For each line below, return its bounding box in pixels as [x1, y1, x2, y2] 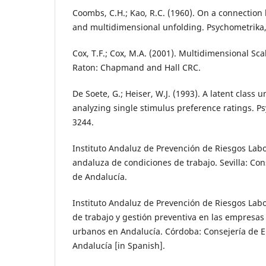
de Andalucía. [72, 170, 127, 182]
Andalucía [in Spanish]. [72, 240, 165, 251]
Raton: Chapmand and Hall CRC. [72, 61, 201, 73]
